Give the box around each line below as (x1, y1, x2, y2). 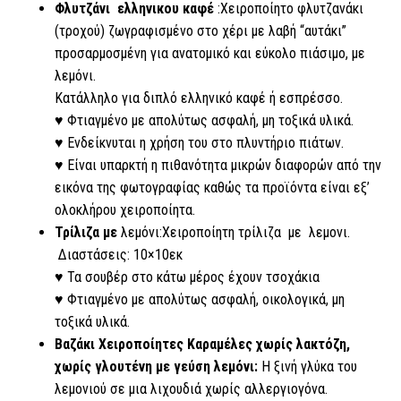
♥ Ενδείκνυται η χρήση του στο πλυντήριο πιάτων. (55, 134, 344, 152)
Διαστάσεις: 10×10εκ (55, 246, 183, 264)
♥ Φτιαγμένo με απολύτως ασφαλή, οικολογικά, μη (55, 291, 345, 309)
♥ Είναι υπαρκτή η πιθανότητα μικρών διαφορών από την (55, 157, 381, 175)
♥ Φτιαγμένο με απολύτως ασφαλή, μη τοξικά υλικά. (55, 112, 354, 130)
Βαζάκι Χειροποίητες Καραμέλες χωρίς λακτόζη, (55, 336, 350, 354)
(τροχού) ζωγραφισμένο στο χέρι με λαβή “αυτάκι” (55, 22, 346, 40)
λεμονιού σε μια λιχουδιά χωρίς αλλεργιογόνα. (55, 380, 328, 398)
